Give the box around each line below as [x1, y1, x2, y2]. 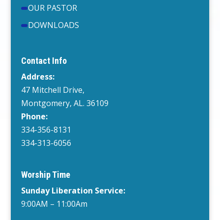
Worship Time [21, 169, 70, 180]
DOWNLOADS [27, 20, 79, 31]
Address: [21, 71, 55, 82]
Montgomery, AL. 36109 [21, 98, 109, 109]
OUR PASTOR [27, 2, 77, 14]
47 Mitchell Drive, [21, 84, 84, 96]
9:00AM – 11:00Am [21, 198, 87, 209]
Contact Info [21, 55, 67, 66]
